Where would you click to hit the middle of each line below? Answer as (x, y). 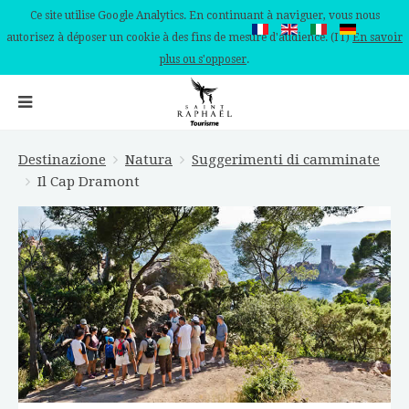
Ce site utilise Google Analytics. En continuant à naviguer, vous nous (204, 16)
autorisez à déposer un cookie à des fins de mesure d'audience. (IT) (179, 37)
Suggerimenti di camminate (286, 160)
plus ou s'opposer (203, 59)
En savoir (378, 37)
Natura (149, 160)
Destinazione (62, 160)
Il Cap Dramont (89, 182)
